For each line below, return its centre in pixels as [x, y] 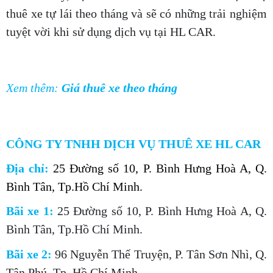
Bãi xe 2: [31, 254]
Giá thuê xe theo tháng [119, 87]
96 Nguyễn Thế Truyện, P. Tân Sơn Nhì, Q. [161, 254]
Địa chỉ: [28, 168]
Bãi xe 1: [32, 211]
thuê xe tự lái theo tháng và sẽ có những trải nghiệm [136, 13]
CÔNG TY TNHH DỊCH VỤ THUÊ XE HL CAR [133, 144]
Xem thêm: [34, 87]
